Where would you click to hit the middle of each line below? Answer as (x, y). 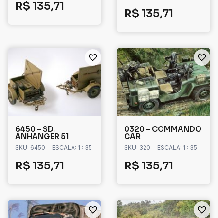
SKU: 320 (137, 148)
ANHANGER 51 (42, 137)
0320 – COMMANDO (163, 129)
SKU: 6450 (30, 148)
